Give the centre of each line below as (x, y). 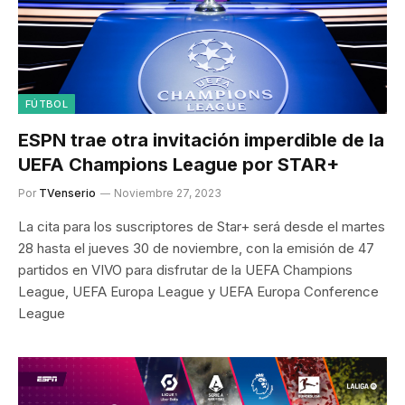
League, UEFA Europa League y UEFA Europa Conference (198, 292)
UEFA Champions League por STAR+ (179, 165)
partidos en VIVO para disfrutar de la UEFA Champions (185, 270)
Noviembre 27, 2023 (168, 193)
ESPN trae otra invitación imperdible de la (201, 140)
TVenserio (67, 193)
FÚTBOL (47, 104)
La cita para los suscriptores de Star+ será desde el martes (202, 226)
